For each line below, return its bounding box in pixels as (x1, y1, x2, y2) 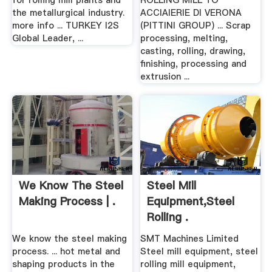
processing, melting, (140, 32, 228, 45)
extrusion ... (140, 70, 190, 83)
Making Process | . (18, 194, 115, 209)
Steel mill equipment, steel (140, 245, 259, 257)
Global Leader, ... (12, 32, 83, 45)
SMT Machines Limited (140, 232, 239, 245)
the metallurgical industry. (12, 7, 124, 19)
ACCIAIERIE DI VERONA (140, 7, 242, 19)
